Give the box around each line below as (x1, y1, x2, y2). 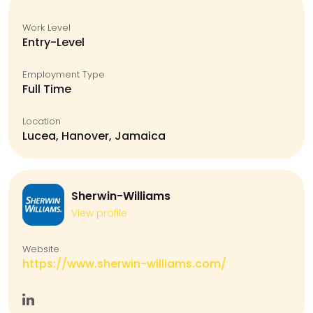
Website (22, 242, 59, 256)
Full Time (22, 81, 71, 97)
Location (22, 115, 61, 128)
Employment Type (22, 68, 105, 81)
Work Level (22, 21, 71, 34)
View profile (71, 206, 127, 220)
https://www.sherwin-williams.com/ (22, 256, 226, 272)
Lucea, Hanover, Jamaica (22, 128, 166, 144)
